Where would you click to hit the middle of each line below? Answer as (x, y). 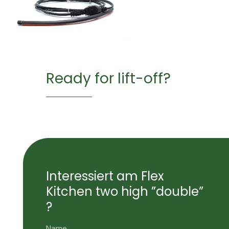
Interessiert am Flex (105, 176)
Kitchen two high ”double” (124, 191)
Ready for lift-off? (108, 78)
